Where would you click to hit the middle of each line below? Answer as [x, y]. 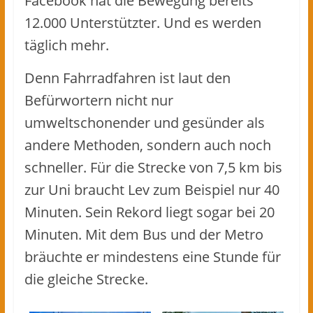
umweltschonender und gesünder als [144, 122]
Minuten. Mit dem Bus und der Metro [144, 234]
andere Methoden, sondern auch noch [147, 145]
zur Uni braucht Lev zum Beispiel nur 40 [152, 189]
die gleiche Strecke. [86, 279]
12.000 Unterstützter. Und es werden [143, 22]
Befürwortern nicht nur [99, 100]
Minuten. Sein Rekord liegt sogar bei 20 [149, 212]
